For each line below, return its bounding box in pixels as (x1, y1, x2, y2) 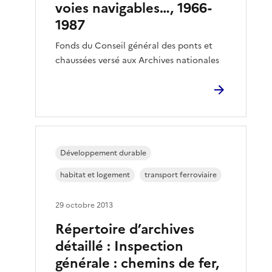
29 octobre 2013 (55, 200, 114, 211)
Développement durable (60, 148, 147, 158)
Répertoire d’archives (55, 219, 195, 239)
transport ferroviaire (144, 169, 217, 180)
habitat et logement (60, 169, 131, 180)
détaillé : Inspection (55, 236, 184, 256)
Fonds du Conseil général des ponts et (55, 39, 213, 52)
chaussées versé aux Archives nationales (55, 54, 220, 67)
